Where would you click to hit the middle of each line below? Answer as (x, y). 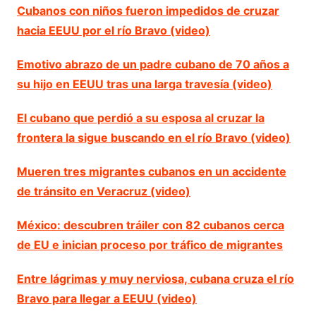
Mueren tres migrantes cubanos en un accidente (151, 171)
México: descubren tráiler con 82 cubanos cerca (150, 225)
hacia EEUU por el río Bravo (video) (113, 30)
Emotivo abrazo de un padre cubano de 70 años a (153, 64)
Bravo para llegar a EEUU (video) (107, 298)
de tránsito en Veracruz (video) (103, 191)
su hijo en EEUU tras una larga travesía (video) (144, 84)
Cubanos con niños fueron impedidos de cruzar (148, 10)
